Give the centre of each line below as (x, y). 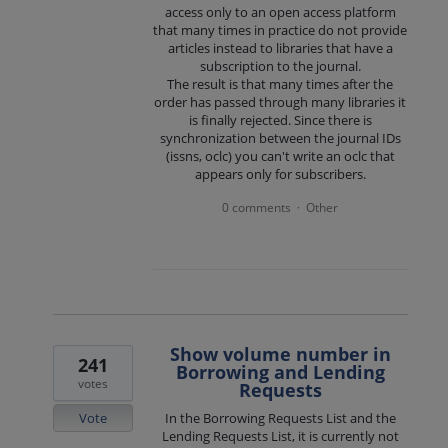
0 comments (257, 208)
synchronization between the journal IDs (280, 137)
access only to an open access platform (280, 11)
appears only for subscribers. (280, 173)
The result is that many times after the (280, 83)
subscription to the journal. (280, 65)
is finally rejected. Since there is (280, 119)
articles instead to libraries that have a (280, 47)
